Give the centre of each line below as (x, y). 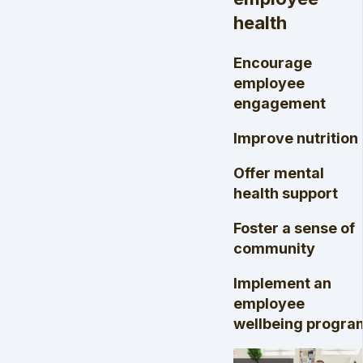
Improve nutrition (296, 138)
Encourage (273, 62)
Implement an (282, 283)
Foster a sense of (294, 228)
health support (286, 193)
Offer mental (279, 173)
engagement (280, 103)
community (274, 248)
